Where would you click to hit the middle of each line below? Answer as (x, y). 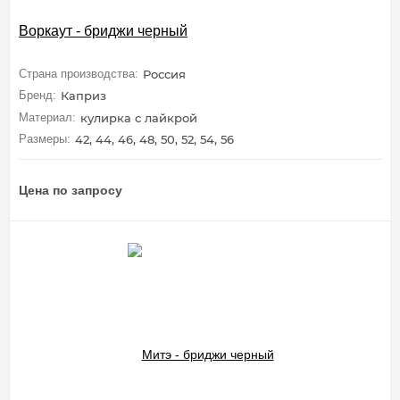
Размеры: (45, 139)
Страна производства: (79, 73)
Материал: (47, 117)
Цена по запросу (71, 191)
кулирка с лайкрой (139, 117)
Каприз (83, 96)
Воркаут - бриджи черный (103, 31)
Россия (164, 74)
